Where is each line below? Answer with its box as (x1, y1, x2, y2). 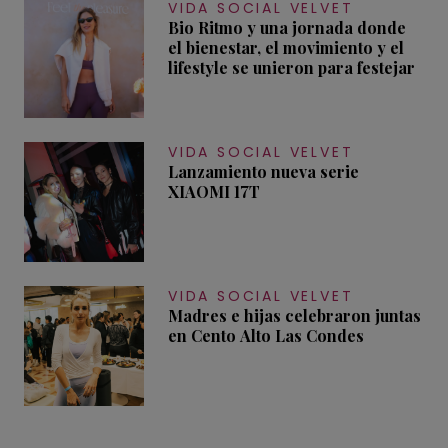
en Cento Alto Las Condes (168, 324, 364, 346)
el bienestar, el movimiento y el (168, 36, 404, 58)
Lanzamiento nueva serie (168, 160, 359, 182)
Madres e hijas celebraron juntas (168, 304, 421, 326)
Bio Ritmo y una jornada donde (168, 16, 406, 38)
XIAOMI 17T (168, 180, 260, 202)
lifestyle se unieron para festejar (168, 56, 415, 78)
